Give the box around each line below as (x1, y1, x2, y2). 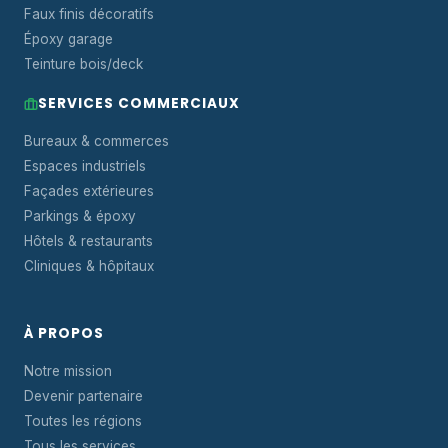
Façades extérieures (24, 183, 154, 199)
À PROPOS (24, 324, 104, 343)
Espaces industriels (24, 158, 146, 174)
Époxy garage (24, 31, 113, 47)
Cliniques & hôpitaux (24, 258, 154, 274)
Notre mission (24, 363, 112, 379)
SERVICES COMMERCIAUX (38, 94, 240, 113)
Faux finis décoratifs (24, 6, 154, 22)
